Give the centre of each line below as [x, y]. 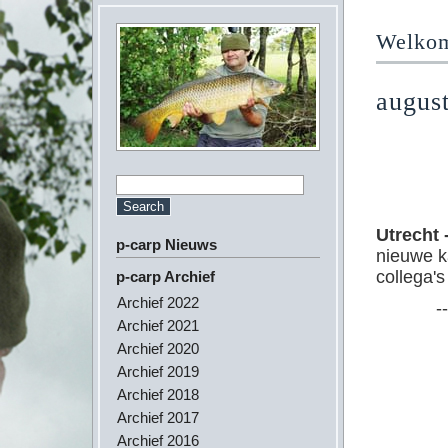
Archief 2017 [158, 417]
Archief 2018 [158, 394]
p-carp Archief [165, 276]
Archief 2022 [158, 302]
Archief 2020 [158, 348]
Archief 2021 [158, 325]
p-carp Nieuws [166, 244]
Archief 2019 [158, 371]
